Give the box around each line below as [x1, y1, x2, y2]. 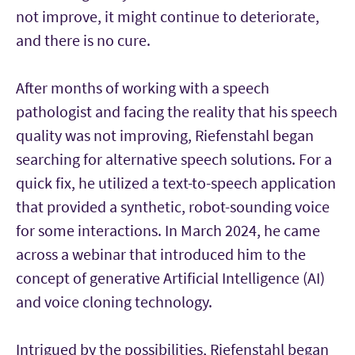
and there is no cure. [16, 29, 151, 50]
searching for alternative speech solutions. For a [16, 148, 332, 169]
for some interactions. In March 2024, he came [16, 219, 320, 240]
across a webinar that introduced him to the [16, 243, 306, 264]
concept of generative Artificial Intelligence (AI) [16, 267, 325, 288]
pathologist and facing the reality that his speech [16, 101, 338, 121]
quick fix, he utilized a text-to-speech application [16, 172, 336, 193]
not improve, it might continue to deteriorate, [16, 6, 319, 26]
